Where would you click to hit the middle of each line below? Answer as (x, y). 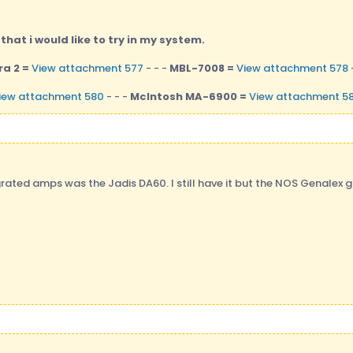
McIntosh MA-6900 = (188, 96)
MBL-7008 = (201, 68)
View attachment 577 (87, 68)
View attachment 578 (292, 68)
